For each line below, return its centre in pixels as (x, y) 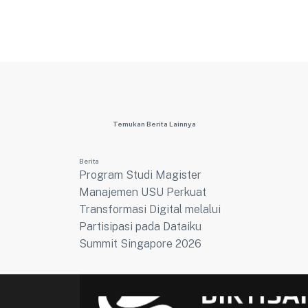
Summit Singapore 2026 (140, 244)
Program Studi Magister (140, 175)
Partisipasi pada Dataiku (140, 227)
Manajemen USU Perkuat (142, 192)
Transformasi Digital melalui (150, 210)
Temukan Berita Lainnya (154, 124)
